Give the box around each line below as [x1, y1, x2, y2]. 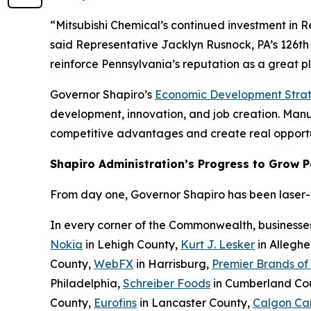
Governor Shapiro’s [50, 87, 155, 101]
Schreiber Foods [123, 276, 210, 290]
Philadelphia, [50, 276, 123, 290]
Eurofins [94, 295, 137, 310]
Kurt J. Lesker [180, 237, 255, 251]
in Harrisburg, [133, 256, 212, 271]
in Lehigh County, [83, 237, 180, 251]
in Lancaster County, [137, 295, 253, 310]
